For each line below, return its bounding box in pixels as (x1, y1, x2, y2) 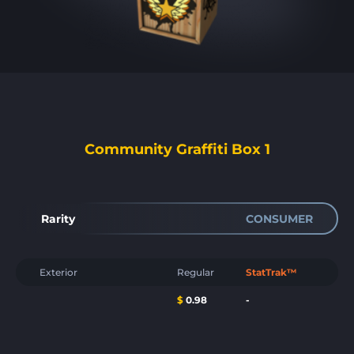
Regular (177, 266, 214, 278)
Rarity (41, 211, 75, 226)
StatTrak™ (246, 266, 297, 278)
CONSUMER (246, 211, 313, 226)
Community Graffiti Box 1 (84, 141, 270, 158)
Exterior (40, 266, 77, 278)
